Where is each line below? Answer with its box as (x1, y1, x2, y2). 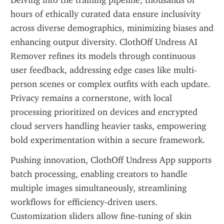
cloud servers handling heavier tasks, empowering (10, 120, 206, 131)
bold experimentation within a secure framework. (10, 134, 205, 145)
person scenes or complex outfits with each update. (10, 78, 210, 89)
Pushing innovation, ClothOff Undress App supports (10, 154, 211, 165)
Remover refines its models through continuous (10, 50, 195, 61)
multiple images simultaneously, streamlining (10, 182, 186, 193)
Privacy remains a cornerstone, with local (10, 92, 172, 103)
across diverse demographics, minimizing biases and (10, 22, 213, 33)
